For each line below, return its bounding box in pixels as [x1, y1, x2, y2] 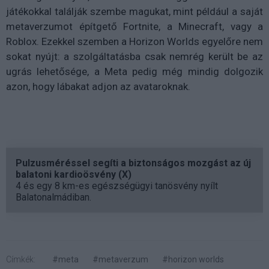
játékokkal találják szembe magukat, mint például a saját [6, 5, 263, 18]
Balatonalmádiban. [16, 192, 91, 204]
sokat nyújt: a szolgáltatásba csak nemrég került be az [6, 50, 263, 63]
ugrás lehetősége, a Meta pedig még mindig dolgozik [6, 65, 263, 78]
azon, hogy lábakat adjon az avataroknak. [6, 80, 190, 93]
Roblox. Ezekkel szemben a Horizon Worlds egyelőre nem [6, 35, 263, 48]
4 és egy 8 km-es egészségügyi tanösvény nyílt [16, 180, 218, 192]
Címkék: [6, 255, 35, 265]
